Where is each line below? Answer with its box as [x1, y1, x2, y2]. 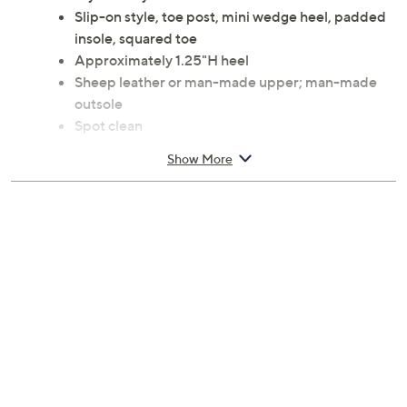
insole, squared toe [74, 29, 197, 48]
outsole [74, 94, 123, 114]
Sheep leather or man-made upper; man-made [74, 73, 377, 92]
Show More [167, 150, 233, 166]
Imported [74, 138, 137, 157]
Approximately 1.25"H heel [74, 51, 249, 70]
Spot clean [74, 116, 143, 135]
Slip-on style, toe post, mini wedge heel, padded [74, 7, 386, 26]
